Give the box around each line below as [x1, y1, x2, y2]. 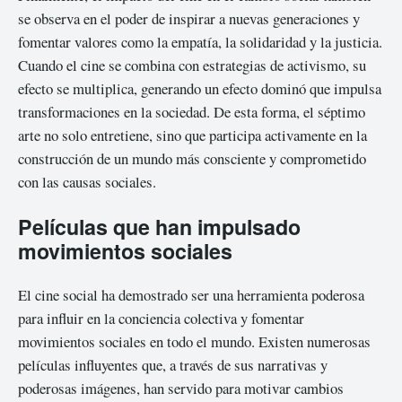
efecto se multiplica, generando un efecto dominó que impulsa [18, 77, 381, 99]
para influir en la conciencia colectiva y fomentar [18, 308, 304, 329]
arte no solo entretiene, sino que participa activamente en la [18, 124, 367, 145]
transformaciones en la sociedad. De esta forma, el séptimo [18, 100, 365, 122]
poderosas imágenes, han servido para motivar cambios [18, 378, 344, 399]
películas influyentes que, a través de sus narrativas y [18, 354, 328, 376]
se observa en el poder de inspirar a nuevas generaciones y [18, 7, 360, 29]
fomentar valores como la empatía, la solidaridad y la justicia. [18, 31, 382, 52]
